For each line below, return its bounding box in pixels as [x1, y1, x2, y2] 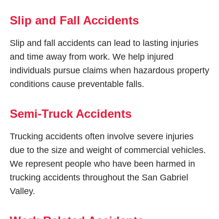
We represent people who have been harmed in [10, 159, 195, 169]
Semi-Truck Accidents [10, 107, 131, 120]
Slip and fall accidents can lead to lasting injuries [10, 38, 198, 48]
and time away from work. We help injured [10, 52, 174, 62]
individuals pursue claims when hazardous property [10, 66, 209, 75]
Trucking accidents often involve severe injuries [10, 131, 194, 141]
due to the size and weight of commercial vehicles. [10, 145, 206, 155]
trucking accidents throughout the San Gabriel [10, 173, 188, 182]
